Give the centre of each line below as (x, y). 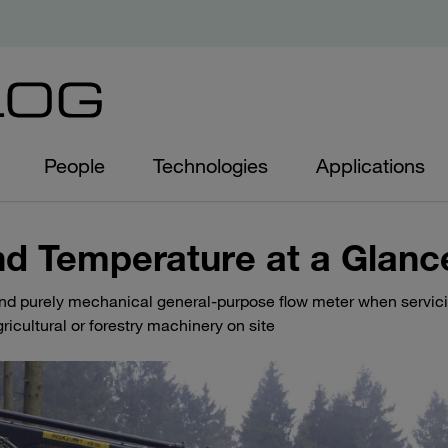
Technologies (210, 166)
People (74, 166)
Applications (370, 166)
